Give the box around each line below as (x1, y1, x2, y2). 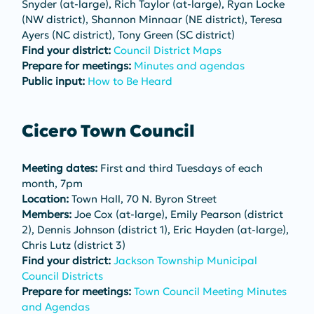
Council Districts (21, 268, 103, 282)
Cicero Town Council (21, 120, 195, 142)
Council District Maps (113, 43, 221, 57)
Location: (21, 191, 69, 205)
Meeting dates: (21, 161, 97, 175)
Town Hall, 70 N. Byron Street (68, 191, 217, 205)
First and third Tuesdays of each (97, 161, 266, 175)
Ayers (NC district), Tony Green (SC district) (21, 27, 235, 41)
